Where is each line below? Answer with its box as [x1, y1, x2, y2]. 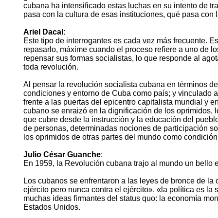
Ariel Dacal [23, 28, 63, 36]
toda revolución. [23, 63, 78, 72]
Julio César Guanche [23, 150, 101, 159]
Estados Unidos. [23, 203, 80, 212]
